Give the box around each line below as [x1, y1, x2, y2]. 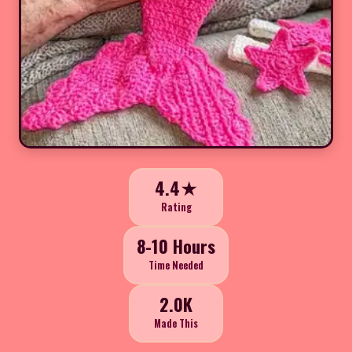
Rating [160, 200, 192, 215]
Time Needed [148, 258, 203, 273]
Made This [154, 316, 198, 332]
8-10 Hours [137, 233, 215, 259]
